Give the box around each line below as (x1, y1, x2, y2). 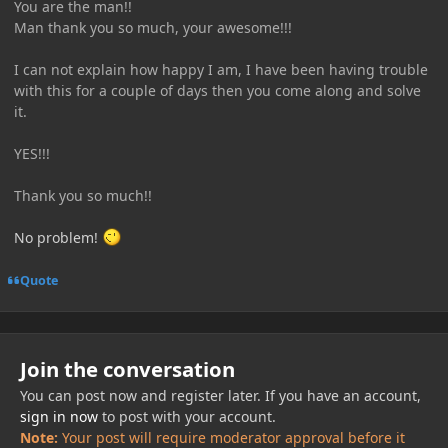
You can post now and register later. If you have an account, (19, 385, 421, 405)
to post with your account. (97, 406, 276, 426)
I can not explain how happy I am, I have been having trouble (14, 60, 428, 79)
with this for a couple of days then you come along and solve (14, 81, 421, 100)
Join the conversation (19, 354, 235, 383)
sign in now (19, 406, 98, 426)
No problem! (14, 228, 102, 247)
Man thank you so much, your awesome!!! (14, 18, 292, 37)
